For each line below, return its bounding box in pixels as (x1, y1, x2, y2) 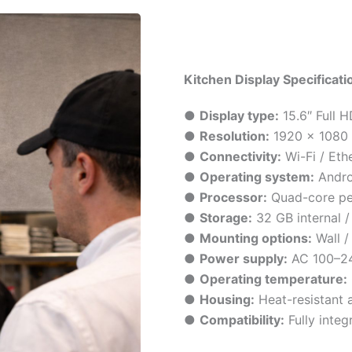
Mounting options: (200, 230, 312, 247)
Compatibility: (200, 312, 284, 328)
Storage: (200, 210, 252, 226)
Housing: (200, 291, 255, 308)
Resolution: (200, 128, 269, 145)
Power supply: (200, 251, 288, 267)
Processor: (200, 189, 267, 206)
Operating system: (200, 169, 314, 185)
